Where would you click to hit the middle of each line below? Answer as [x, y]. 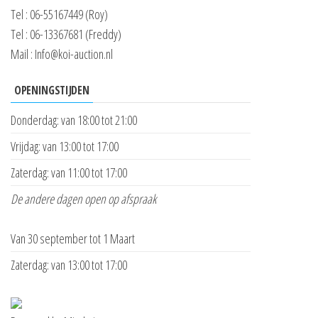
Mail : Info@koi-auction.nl [62, 54]
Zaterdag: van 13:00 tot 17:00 [69, 264]
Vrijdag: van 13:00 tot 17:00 [65, 146]
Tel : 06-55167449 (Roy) [59, 14]
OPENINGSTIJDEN [52, 90]
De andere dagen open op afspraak [83, 198]
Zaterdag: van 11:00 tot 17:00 [69, 172]
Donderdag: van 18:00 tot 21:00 [74, 120]
